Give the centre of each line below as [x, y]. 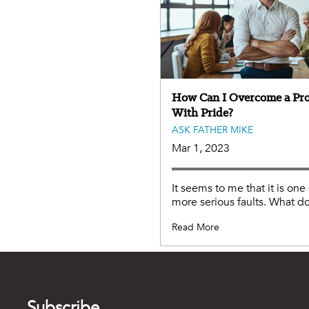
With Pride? [202, 112]
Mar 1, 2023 [201, 148]
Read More [196, 227]
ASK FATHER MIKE [212, 130]
